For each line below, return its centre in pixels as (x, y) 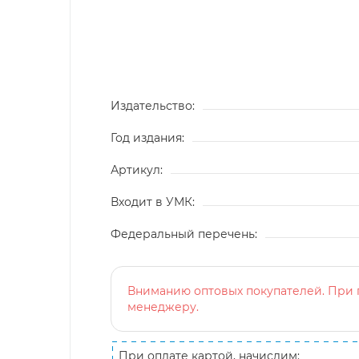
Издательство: (153, 105)
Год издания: (147, 137)
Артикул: (137, 169)
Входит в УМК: (153, 202)
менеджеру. (163, 307)
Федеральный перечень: (184, 234)
